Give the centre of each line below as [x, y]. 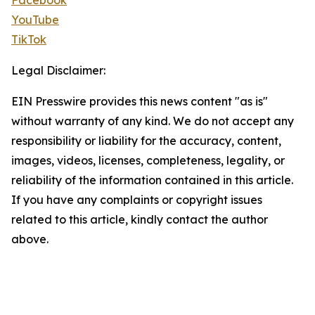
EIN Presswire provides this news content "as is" [140, 102]
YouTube [35, 20]
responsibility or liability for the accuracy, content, [146, 141]
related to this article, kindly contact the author [140, 220]
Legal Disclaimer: [58, 71]
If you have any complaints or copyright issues [137, 200]
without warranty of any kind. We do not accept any [153, 121]
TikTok [29, 40]
